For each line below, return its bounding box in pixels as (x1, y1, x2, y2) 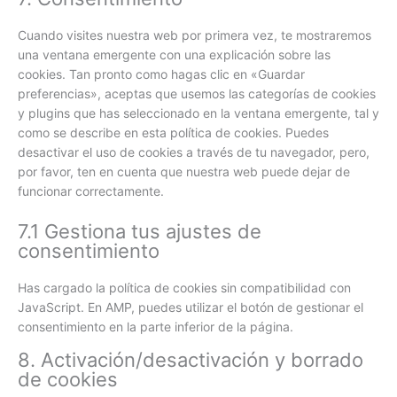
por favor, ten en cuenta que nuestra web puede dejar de (18, 164, 350, 180)
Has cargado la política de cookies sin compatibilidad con (18, 279, 351, 295)
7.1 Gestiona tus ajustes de (18, 219, 261, 243)
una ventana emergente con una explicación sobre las (18, 47, 331, 63)
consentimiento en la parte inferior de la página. (18, 318, 293, 334)
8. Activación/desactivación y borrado (18, 347, 363, 371)
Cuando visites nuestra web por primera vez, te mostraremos (18, 27, 371, 43)
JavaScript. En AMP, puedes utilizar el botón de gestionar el (18, 299, 363, 315)
